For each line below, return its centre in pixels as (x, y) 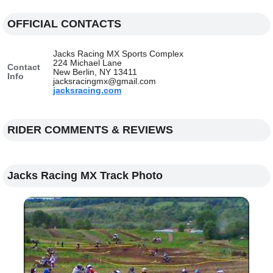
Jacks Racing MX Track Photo (85, 175)
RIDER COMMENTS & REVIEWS (90, 130)
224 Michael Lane (88, 63)
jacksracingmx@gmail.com (105, 81)
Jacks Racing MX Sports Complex (119, 54)
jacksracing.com (87, 90)
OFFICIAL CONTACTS (65, 24)
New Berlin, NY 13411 (95, 72)
